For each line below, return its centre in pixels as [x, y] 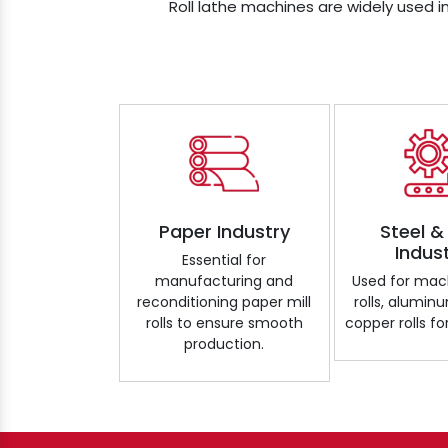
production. [224, 343]
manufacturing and [224, 280]
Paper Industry [224, 231]
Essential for [224, 259]
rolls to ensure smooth [224, 322]
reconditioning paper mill [224, 301]
